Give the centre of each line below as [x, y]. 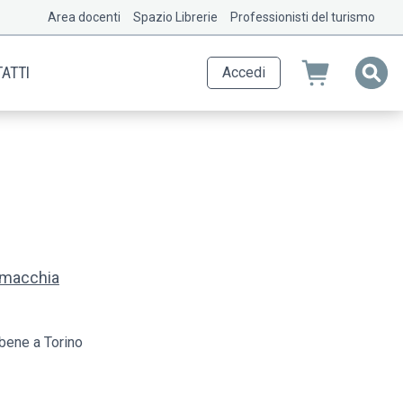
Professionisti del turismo [303, 17]
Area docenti [84, 17]
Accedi [244, 73]
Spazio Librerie [175, 17]
